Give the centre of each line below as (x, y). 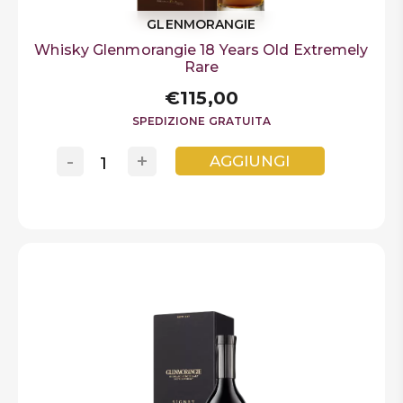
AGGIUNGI (250, 161)
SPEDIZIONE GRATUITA (201, 121)
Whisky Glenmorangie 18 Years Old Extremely (201, 49)
